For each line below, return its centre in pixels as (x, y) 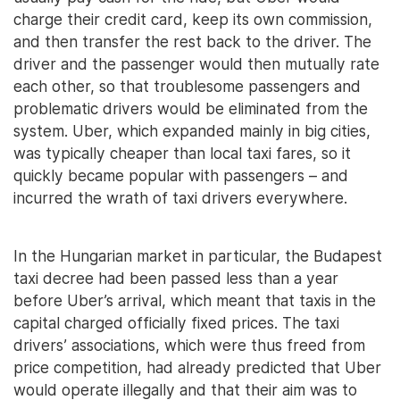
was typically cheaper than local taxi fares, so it (182, 154)
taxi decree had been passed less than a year (176, 279)
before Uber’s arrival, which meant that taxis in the (195, 301)
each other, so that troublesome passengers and (187, 87)
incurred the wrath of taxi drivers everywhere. (180, 198)
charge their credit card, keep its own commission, (193, 20)
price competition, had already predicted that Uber (197, 368)
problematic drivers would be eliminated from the (191, 109)
